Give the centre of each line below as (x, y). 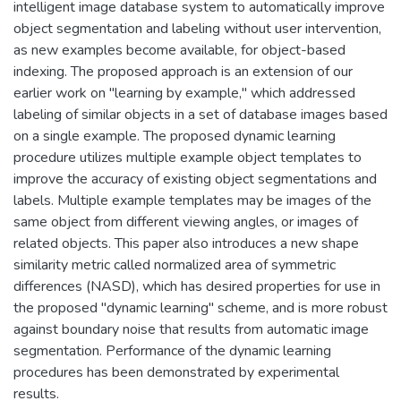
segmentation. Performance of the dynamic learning (172, 350)
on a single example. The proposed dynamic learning (175, 136)
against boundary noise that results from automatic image (191, 329)
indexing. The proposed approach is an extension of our (183, 71)
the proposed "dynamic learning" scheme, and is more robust (200, 307)
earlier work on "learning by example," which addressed (184, 93)
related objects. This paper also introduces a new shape (186, 243)
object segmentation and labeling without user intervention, (197, 28)
